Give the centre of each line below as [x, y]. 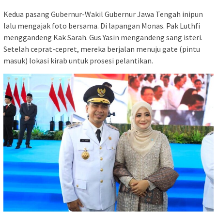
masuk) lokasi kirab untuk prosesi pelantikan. [78, 61]
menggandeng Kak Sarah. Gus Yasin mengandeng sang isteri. [103, 38]
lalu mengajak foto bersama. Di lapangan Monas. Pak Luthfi [102, 26]
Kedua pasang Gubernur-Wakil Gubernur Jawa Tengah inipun [103, 14]
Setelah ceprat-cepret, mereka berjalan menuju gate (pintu [102, 49]
